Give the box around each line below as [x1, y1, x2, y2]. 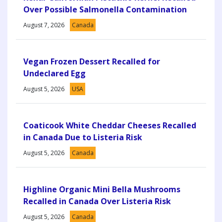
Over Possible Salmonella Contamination [23, 3, 187, 15]
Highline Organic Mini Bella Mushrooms [23, 183, 180, 195]
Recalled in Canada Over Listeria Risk [23, 195, 171, 207]
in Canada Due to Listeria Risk [23, 131, 142, 143]
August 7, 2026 [23, 20, 64, 29]
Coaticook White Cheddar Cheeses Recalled [23, 119, 196, 131]
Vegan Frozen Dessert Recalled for [23, 55, 160, 67]
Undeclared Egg [23, 67, 86, 79]
